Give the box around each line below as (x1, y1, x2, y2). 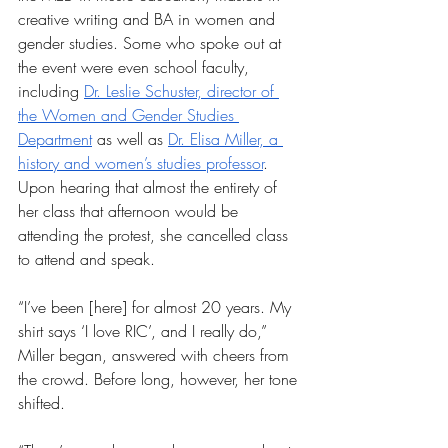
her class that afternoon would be (18, 200, 243, 222)
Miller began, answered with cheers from (18, 344, 294, 366)
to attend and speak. (18, 248, 155, 270)
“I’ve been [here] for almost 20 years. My (18, 296, 296, 318)
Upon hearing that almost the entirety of (18, 176, 282, 198)
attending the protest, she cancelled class (18, 224, 293, 246)
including (18, 80, 84, 102)
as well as (92, 128, 168, 150)
